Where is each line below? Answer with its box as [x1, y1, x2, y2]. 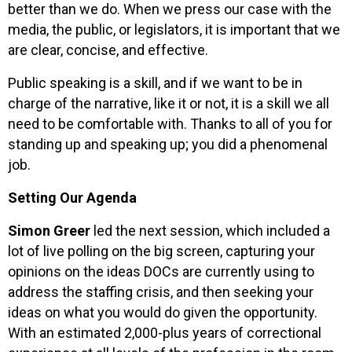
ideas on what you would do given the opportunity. [8, 303, 317, 321]
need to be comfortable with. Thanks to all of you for [8, 115, 332, 132]
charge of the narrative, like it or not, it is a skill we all [8, 94, 329, 112]
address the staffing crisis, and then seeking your [8, 283, 313, 300]
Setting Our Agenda [8, 189, 137, 206]
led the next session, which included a [90, 222, 330, 239]
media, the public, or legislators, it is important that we [8, 20, 340, 38]
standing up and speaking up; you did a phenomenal [8, 135, 328, 152]
